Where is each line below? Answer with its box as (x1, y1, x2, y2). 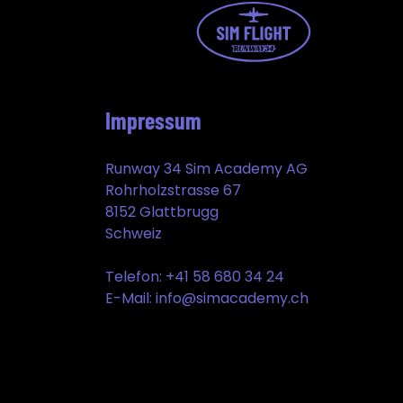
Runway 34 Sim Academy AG (105, 158, 308, 180)
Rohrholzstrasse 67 (105, 180, 241, 201)
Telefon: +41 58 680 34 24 (105, 266, 284, 288)
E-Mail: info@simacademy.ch (105, 288, 309, 309)
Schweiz (105, 223, 162, 245)
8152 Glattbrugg (105, 201, 219, 223)
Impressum (105, 106, 201, 134)
